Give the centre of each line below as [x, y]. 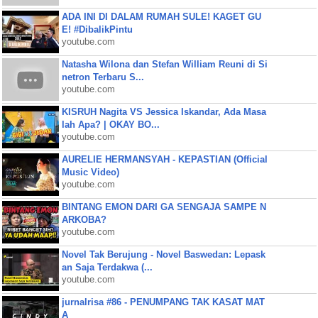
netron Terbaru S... [103, 77]
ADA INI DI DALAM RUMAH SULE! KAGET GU [161, 17]
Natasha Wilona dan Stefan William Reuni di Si [164, 64]
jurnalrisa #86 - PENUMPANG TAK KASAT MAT [163, 302]
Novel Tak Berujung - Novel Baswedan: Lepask [163, 254]
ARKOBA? [84, 220]
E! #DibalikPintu [97, 29]
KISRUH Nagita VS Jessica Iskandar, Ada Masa [164, 112]
